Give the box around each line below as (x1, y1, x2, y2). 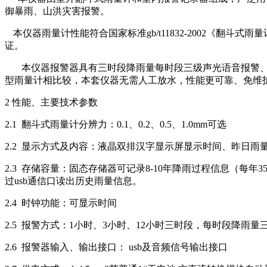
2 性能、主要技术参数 (5, 97, 98, 108)
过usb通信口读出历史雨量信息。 (5, 176, 142, 187)
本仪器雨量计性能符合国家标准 (13, 28, 147, 39)
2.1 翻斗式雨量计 (5, 119, 79, 130)
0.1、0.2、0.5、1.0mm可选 (117, 119, 226, 130)
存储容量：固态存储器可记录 (21, 163, 145, 174)
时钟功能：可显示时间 (21, 198, 117, 209)
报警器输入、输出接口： (21, 242, 126, 253)
